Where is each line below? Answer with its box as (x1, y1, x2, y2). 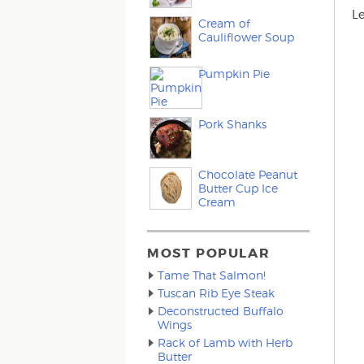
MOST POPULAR (147, 245, 271, 262)
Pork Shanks (198, 117, 267, 131)
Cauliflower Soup (198, 30, 295, 44)
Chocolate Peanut (198, 167, 298, 181)
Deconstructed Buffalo (158, 304, 284, 318)
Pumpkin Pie (198, 67, 271, 80)
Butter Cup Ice (198, 181, 279, 195)
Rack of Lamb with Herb (158, 336, 293, 349)
